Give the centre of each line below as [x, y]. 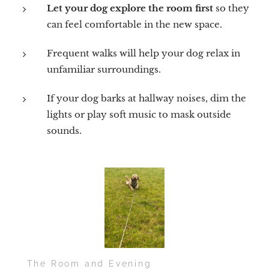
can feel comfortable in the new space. [134, 25]
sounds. [64, 131]
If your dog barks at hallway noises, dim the [147, 98]
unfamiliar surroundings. [104, 70]
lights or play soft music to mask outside [139, 115]
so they [231, 8]
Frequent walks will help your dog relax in [144, 53]
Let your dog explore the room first [130, 8]
